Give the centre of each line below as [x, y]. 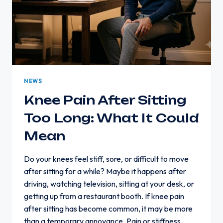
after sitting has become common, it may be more [108, 209]
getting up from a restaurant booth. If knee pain [104, 196]
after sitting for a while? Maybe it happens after [105, 171]
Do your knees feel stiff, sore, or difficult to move [106, 159]
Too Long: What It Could [111, 118]
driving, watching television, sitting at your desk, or [109, 184]
